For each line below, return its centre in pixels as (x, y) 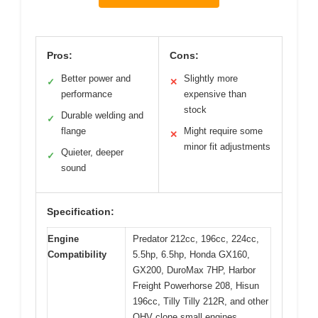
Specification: (81, 212)
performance (87, 94)
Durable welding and (102, 116)
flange (73, 131)
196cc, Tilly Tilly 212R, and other (201, 302)
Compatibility (77, 255)
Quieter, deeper (92, 153)
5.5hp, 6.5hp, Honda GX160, (191, 255)
